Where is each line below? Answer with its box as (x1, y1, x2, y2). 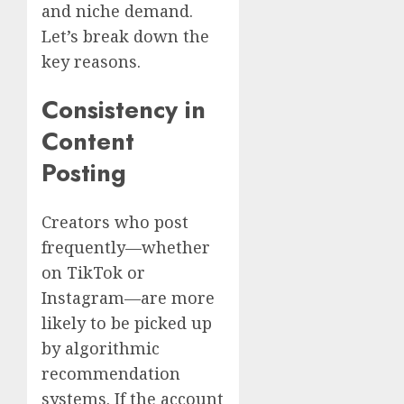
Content (41, 124, 134, 160)
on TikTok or (41, 261, 145, 283)
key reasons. (41, 50, 141, 72)
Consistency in (41, 92, 206, 128)
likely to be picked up (41, 311, 212, 334)
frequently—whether (41, 235, 210, 258)
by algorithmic (41, 336, 160, 359)
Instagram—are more (41, 286, 215, 308)
